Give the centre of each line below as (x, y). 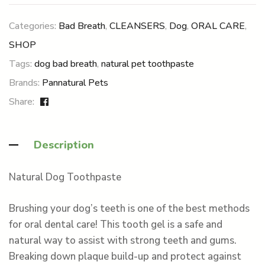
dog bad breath (66, 64)
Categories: (34, 26)
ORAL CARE (218, 26)
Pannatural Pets (75, 83)
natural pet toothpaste (148, 64)
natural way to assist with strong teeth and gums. (123, 240)
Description (64, 145)
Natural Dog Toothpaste (65, 177)
